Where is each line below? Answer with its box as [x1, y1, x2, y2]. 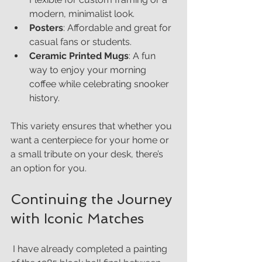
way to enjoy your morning [29, 64, 149, 75]
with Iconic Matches [11, 209, 144, 227]
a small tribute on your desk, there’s [11, 148, 166, 160]
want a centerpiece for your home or [11, 134, 171, 146]
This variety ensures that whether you [11, 120, 174, 132]
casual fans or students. [29, 36, 132, 47]
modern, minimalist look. [29, 8, 135, 19]
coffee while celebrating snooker [29, 78, 171, 89]
